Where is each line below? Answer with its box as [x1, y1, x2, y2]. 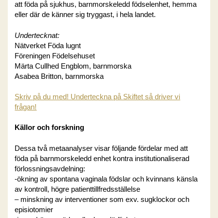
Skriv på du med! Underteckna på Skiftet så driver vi [15, 93, 181, 101]
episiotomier [15, 205, 54, 214]
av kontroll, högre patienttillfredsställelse [15, 185, 141, 193]
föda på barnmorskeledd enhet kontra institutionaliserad [15, 154, 190, 163]
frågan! [15, 103, 37, 111]
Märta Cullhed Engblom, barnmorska [15, 62, 132, 70]
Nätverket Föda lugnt [15, 41, 81, 50]
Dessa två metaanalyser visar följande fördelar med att [15, 144, 188, 152]
